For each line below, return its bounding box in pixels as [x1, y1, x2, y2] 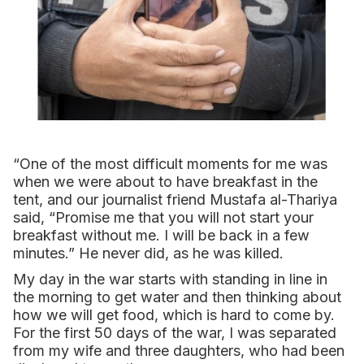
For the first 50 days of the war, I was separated [13, 323, 336, 341]
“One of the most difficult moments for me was [13, 154, 327, 172]
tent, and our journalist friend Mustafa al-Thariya [13, 190, 337, 208]
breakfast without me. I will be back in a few [13, 226, 310, 244]
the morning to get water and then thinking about [13, 288, 341, 305]
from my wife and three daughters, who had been [13, 341, 344, 359]
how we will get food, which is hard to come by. [13, 305, 335, 323]
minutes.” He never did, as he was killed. [13, 244, 284, 262]
